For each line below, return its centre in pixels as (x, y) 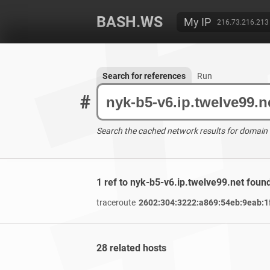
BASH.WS (130, 22)
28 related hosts (131, 248)
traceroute (116, 202)
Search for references (144, 76)
